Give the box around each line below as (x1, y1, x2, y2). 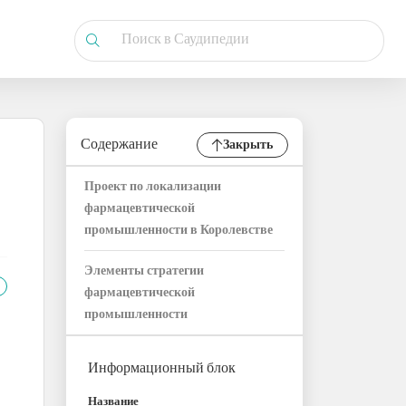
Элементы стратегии (84, 264, 204, 279)
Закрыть (223, 137, 273, 153)
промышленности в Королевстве (84, 223, 273, 238)
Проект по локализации (84, 179, 221, 195)
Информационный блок (88, 360, 236, 378)
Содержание (81, 136, 158, 154)
